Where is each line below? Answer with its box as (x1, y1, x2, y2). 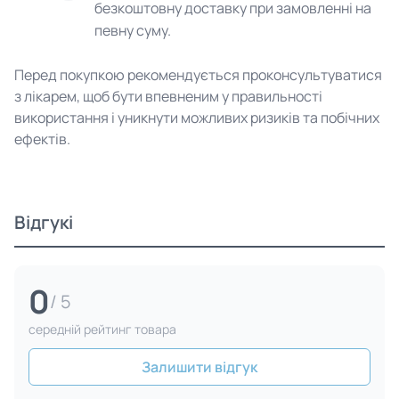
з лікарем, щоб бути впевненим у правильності (14, 86, 322, 106)
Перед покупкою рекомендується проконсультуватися (14, 65, 382, 85)
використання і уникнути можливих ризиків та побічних (14, 108, 379, 127)
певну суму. (94, 20, 171, 40)
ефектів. (14, 129, 70, 149)
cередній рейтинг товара (28, 321, 176, 338)
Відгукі (14, 210, 73, 234)
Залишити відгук (142, 357, 257, 377)
